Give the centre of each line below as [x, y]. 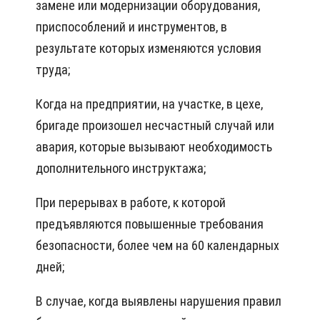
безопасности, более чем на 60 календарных [157, 246]
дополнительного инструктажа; [121, 169]
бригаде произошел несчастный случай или [155, 126]
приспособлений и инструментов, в [131, 27]
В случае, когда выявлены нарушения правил [159, 301]
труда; [53, 70]
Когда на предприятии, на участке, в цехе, [149, 104]
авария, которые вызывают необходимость [154, 147]
